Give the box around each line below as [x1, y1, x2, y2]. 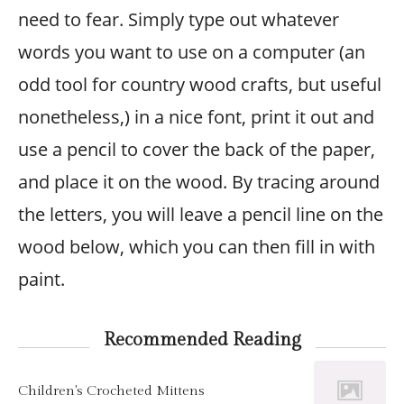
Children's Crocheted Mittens [18, 381, 205, 399]
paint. [18, 267, 65, 291]
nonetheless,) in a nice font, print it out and [18, 105, 374, 129]
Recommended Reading [103, 329, 301, 351]
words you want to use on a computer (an [18, 40, 365, 64]
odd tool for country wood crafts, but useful [18, 72, 381, 96]
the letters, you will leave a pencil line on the [18, 202, 383, 226]
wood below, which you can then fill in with [18, 234, 375, 259]
